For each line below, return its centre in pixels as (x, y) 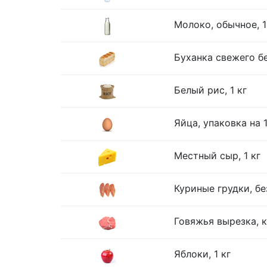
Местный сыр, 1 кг (217, 156)
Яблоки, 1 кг (202, 254)
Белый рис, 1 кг (210, 90)
